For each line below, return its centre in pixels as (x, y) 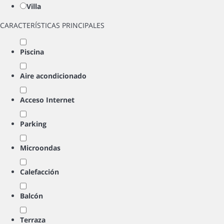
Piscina (32, 52)
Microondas (40, 148)
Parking (33, 124)
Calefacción (39, 172)
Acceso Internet (47, 100)
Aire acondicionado (53, 76)
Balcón (31, 196)
